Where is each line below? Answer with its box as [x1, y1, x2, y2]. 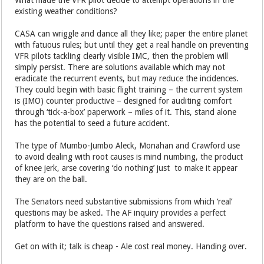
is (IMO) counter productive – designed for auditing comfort [15, 95, 232, 105]
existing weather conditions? [15, 6, 118, 16]
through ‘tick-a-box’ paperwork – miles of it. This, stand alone [15, 107, 237, 117]
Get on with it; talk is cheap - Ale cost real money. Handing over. [15, 241, 247, 251]
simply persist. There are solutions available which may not [15, 62, 226, 72]
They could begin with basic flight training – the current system [15, 84, 243, 94]
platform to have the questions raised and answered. [15, 219, 205, 229]
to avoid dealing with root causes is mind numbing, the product [15, 151, 243, 161]
